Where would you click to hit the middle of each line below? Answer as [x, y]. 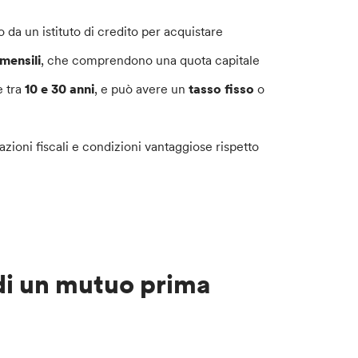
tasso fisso [222, 89]
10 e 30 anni [60, 89]
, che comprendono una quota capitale [151, 60]
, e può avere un [142, 89]
